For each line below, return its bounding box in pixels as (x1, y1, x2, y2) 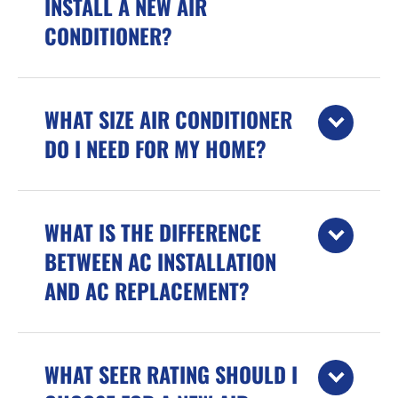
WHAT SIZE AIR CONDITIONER (44, 102, 292, 135)
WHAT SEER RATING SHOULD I (44, 357, 298, 390)
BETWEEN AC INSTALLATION (44, 244, 276, 277)
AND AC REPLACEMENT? (44, 274, 250, 306)
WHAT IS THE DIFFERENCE (44, 215, 261, 248)
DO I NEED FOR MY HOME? (44, 131, 267, 164)
